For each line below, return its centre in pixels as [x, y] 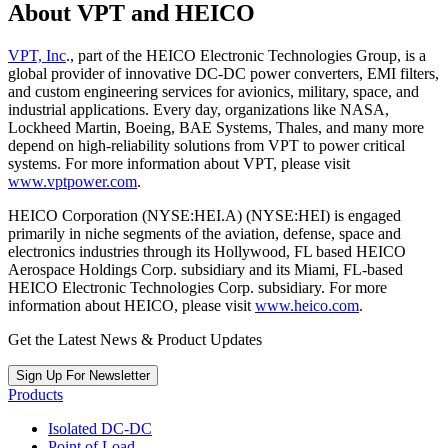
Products [35, 394]
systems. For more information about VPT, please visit [179, 163]
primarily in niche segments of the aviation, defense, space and [204, 233]
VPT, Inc [37, 55]
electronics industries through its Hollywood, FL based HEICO [207, 251]
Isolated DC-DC [100, 428]
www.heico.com [307, 305]
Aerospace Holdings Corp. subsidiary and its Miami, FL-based [205, 269]
